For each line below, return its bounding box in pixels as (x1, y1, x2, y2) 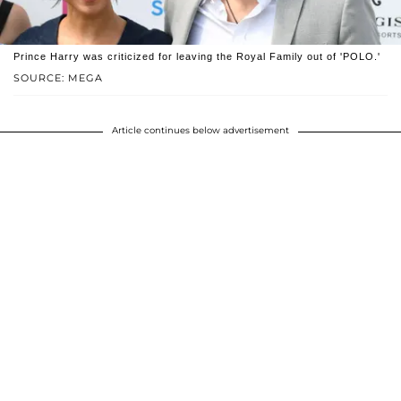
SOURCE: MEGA (13, 71, 103, 84)
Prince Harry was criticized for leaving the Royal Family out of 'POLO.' (13, 50, 380, 62)
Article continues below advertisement (112, 124, 289, 136)
